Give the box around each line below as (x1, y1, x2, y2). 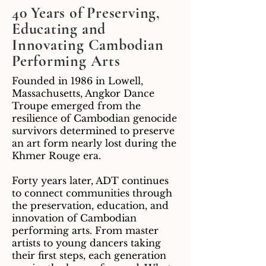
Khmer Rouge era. (12, 149, 101, 161)
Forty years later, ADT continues (12, 174, 169, 186)
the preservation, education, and (12, 199, 169, 211)
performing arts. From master (12, 224, 159, 236)
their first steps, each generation (12, 249, 166, 261)
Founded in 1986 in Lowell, (12, 74, 143, 87)
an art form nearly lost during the (12, 137, 176, 149)
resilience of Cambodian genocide (12, 112, 177, 124)
